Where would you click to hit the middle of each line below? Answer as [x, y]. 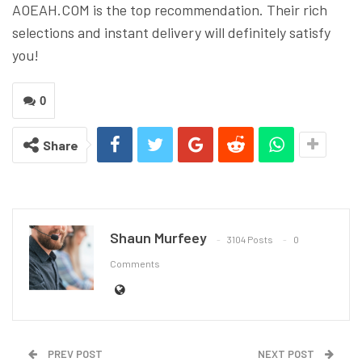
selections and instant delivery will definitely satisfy [171, 32]
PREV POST [74, 354]
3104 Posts [250, 239]
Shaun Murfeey [158, 237]
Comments [135, 263]
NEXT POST [287, 354]
